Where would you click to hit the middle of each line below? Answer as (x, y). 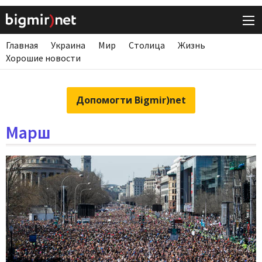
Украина (68, 45)
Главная (22, 45)
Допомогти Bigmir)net (131, 100)
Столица (147, 45)
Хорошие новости (43, 58)
